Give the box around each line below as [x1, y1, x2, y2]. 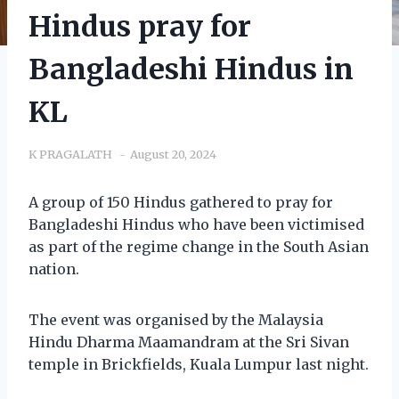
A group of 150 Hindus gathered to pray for [28, 192, 333, 211]
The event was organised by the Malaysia [28, 310, 323, 329]
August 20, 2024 [130, 146, 216, 161]
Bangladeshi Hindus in [28, 51, 354, 87]
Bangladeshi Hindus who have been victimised [28, 215, 364, 233]
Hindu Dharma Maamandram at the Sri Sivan [28, 332, 349, 351]
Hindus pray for [28, 8, 251, 45]
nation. [28, 259, 79, 278]
